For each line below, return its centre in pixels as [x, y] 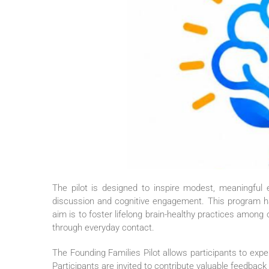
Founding [88, 253]
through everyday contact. [103, 228]
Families [125, 253]
